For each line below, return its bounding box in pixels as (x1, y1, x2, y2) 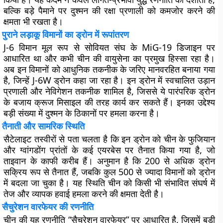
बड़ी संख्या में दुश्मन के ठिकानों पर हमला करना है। (3, 107, 160, 119)
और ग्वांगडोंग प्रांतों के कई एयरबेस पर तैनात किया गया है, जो (3, 144, 215, 156)
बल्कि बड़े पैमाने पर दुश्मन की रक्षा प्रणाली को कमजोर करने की (3, 4, 215, 16)
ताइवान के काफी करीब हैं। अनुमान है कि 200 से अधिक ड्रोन (3, 155, 215, 167)
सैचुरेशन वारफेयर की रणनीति (2, 201, 94, 213)
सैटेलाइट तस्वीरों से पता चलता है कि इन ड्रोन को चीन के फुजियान (3, 133, 215, 145)
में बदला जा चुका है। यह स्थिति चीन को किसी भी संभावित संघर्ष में (3, 177, 215, 189)
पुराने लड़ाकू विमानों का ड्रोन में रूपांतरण (2, 28, 129, 40)
